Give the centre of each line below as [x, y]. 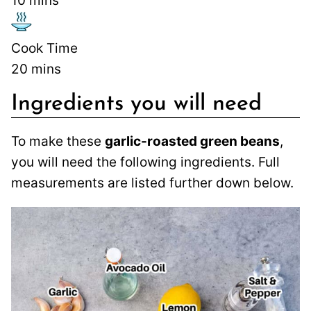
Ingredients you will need [136, 104]
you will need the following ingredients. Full [145, 162]
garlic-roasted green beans [192, 141]
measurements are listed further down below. [152, 183]
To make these [58, 141]
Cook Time [44, 48]
